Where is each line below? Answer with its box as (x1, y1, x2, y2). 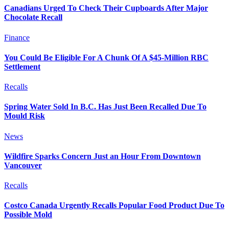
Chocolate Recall (4, 13, 62, 22)
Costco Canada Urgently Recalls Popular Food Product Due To (4, 201, 224, 210)
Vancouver (4, 161, 42, 170)
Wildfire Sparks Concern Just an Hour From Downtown (4, 151, 201, 161)
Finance (4, 33, 30, 42)
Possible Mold (4, 210, 52, 219)
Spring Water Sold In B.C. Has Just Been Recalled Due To (4, 102, 207, 111)
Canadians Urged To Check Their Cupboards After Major (4, 4, 208, 13)
